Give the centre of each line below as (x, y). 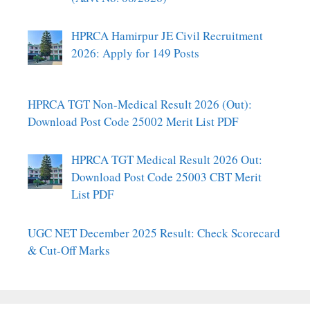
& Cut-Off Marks (69, 250)
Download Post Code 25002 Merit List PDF (133, 121)
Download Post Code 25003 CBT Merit (166, 177)
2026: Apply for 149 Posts (135, 53)
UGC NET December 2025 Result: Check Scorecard (154, 232)
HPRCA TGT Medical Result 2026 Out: (166, 160)
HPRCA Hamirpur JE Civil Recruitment (167, 36)
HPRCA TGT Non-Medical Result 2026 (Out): (140, 104)
